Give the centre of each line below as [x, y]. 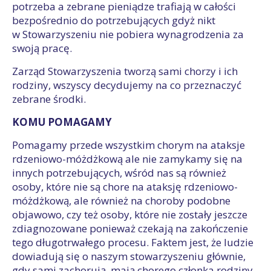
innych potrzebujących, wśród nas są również [119, 173]
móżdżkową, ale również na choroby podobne [121, 201]
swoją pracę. [42, 48]
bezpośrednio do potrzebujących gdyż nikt [114, 20]
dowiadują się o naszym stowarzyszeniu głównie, [129, 256]
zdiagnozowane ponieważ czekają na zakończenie [130, 228]
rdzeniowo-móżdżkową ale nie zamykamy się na [127, 159]
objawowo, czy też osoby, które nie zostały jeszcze [130, 214]
